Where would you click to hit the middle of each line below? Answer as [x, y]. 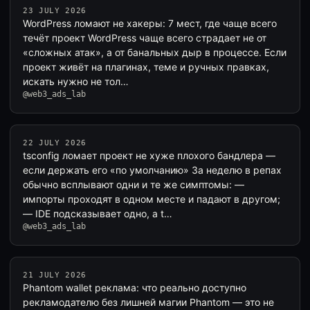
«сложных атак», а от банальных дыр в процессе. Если [155, 52]
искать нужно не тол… [76, 81]
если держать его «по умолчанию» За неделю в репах [152, 170]
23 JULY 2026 [55, 11]
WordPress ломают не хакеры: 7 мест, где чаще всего [150, 23]
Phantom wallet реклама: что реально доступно [135, 288]
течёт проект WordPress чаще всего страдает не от [145, 38]
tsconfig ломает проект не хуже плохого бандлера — [149, 155]
